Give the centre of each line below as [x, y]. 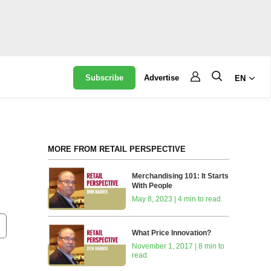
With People [152, 186]
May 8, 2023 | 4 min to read [177, 199]
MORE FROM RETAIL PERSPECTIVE [116, 149]
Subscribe [105, 78]
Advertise [162, 78]
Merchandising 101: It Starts [181, 176]
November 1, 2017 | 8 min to [178, 247]
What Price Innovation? [172, 233]
